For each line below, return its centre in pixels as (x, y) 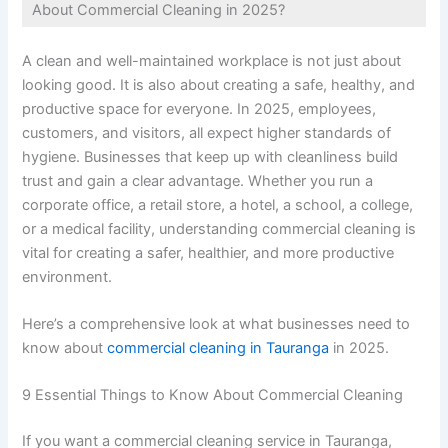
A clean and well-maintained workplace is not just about (212, 60)
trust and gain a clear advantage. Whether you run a (198, 180)
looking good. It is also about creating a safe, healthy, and (219, 84)
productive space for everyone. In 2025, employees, (199, 108)
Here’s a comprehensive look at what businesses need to (216, 324)
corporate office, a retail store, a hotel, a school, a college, (218, 204)
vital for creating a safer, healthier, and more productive (208, 252)
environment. (67, 276)
